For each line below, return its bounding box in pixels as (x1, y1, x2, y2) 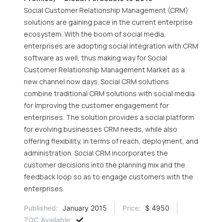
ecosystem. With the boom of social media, (24, 29, 166, 39)
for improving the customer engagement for (24, 101, 169, 110)
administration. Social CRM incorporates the (24, 148, 168, 158)
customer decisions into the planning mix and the (24, 160, 185, 169)
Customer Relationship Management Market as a (24, 65, 185, 74)
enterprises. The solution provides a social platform (24, 112, 194, 122)
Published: (24, 204, 58, 212)
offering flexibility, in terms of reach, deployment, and (24, 136, 198, 146)
